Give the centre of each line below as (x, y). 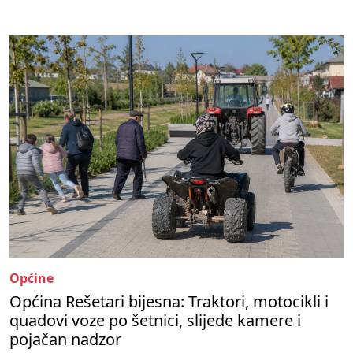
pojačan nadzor (65, 339)
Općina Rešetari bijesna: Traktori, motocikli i (169, 301)
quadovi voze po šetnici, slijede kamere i (155, 320)
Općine (32, 278)
